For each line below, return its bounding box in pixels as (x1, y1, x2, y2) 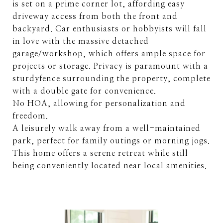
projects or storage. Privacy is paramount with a (12, 62, 208, 70)
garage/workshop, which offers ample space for (12, 50, 206, 58)
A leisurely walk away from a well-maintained (12, 124, 201, 132)
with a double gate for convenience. (12, 87, 156, 95)
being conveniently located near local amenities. (12, 162, 207, 170)
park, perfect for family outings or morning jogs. (12, 137, 210, 145)
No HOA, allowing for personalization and (12, 100, 186, 108)
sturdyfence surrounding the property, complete (12, 75, 211, 83)
